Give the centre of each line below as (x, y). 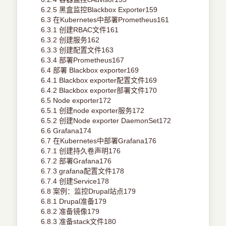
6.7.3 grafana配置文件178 (83, 171)
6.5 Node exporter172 (76, 101)
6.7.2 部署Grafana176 (76, 161)
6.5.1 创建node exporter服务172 (93, 111)
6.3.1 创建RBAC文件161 (80, 30)
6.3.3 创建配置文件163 (77, 50)
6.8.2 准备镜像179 (70, 212)
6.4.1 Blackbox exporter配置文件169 (99, 80)
